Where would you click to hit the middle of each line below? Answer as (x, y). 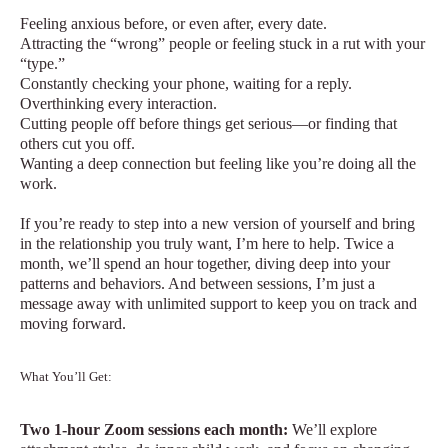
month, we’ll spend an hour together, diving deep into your (205, 263)
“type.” (42, 63)
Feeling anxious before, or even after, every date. (173, 23)
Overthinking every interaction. (118, 103)
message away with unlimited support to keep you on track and (218, 303)
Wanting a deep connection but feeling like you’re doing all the (218, 163)
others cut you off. (77, 143)
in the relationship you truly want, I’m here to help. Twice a (207, 243)
